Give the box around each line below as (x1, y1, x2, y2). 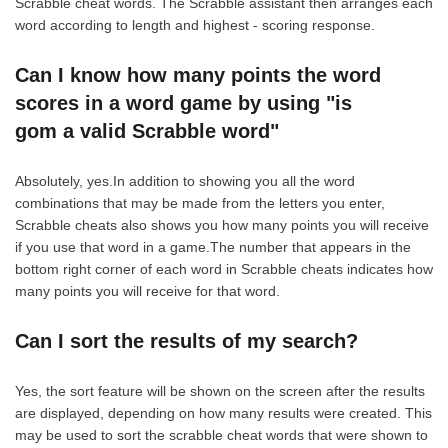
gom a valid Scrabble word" (15, 119, 279, 142)
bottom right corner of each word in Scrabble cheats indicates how (15, 260, 433, 277)
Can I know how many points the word (15, 63, 381, 86)
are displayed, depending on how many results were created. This (15, 404, 432, 421)
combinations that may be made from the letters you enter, (15, 194, 385, 211)
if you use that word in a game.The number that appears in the (15, 238, 411, 255)
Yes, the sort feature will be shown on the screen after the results (15, 382, 425, 399)
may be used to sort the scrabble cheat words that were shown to (15, 426, 428, 443)
